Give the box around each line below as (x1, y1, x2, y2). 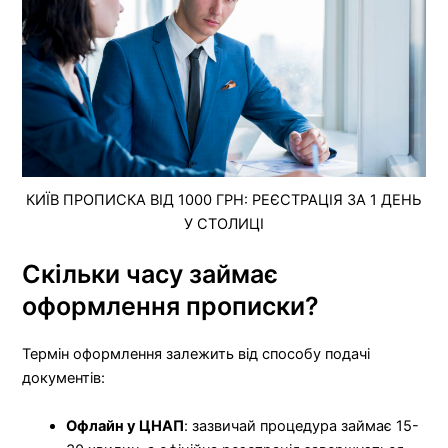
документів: (22, 369, 106, 388)
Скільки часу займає (22, 259, 279, 290)
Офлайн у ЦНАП (66, 416, 185, 435)
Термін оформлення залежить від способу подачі (22, 345, 371, 364)
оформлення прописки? (22, 291, 320, 322)
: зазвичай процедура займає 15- (184, 416, 420, 435)
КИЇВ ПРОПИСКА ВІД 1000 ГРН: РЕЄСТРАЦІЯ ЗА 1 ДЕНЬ (26, 191, 422, 210)
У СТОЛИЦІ (184, 215, 264, 234)
